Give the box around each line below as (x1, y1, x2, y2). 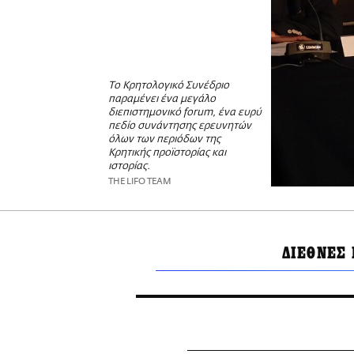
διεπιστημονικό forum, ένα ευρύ (108, 107, 262, 118)
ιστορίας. (108, 160, 150, 171)
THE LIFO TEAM (108, 175, 171, 186)
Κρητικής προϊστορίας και (108, 147, 226, 158)
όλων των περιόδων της (108, 134, 220, 145)
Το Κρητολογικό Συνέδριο (108, 80, 229, 91)
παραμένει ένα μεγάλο (108, 93, 216, 104)
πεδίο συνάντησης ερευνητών (108, 120, 251, 131)
